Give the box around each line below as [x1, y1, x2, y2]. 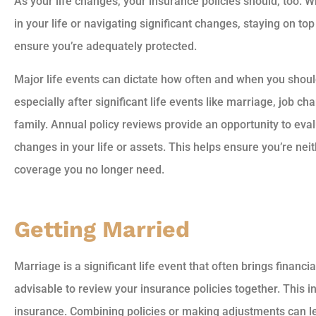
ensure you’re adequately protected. [14, 39, 197, 54]
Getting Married [14, 215, 190, 243]
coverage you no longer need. [14, 162, 164, 176]
